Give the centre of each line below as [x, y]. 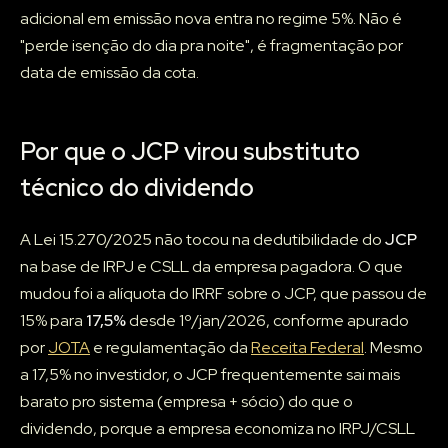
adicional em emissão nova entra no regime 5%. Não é [211, 19]
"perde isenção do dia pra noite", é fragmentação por [211, 46]
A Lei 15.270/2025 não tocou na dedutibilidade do [202, 240]
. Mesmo [393, 348]
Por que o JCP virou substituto [190, 152]
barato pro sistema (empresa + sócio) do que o [186, 402]
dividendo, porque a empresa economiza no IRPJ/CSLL [217, 429]
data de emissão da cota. [109, 73]
